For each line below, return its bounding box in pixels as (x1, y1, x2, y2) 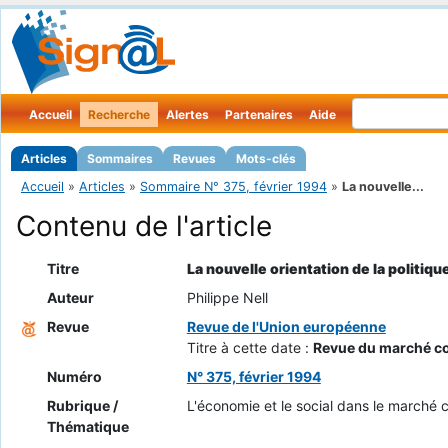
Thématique (46, 418, 129, 436)
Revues (173, 151, 216, 166)
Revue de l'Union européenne (186, 318, 386, 336)
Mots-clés (236, 151, 296, 166)
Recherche (88, 107, 150, 122)
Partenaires (225, 107, 293, 122)
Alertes (166, 107, 209, 122)
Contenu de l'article (16, 209, 272, 244)
